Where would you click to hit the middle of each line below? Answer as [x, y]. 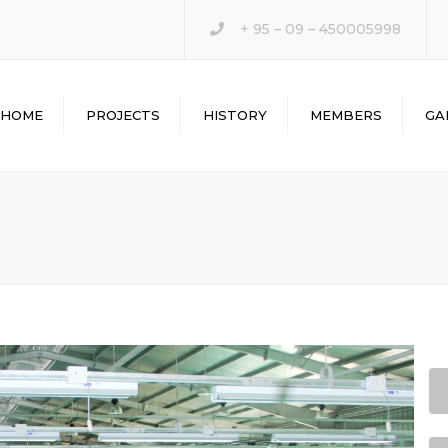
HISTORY [235, 115]
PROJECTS [123, 115]
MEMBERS [346, 115]
